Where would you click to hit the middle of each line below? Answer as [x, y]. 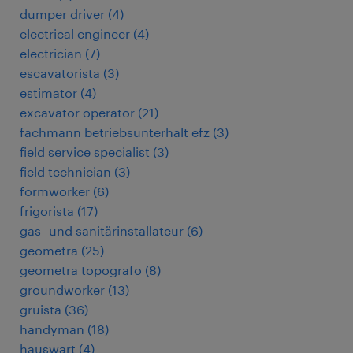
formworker [55, 191]
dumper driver [62, 14]
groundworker [62, 290]
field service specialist [85, 152]
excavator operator [77, 112]
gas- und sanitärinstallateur [102, 230]
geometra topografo [81, 270]
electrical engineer [75, 33]
